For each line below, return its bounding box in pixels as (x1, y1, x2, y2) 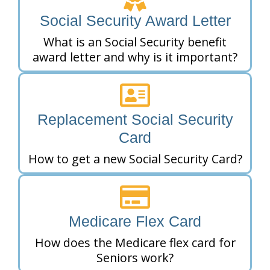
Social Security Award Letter (39, 12, 231, 30)
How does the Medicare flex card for (34, 234, 236, 251)
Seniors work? (96, 250, 174, 266)
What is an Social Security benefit (43, 34, 227, 51)
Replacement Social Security (37, 111, 233, 128)
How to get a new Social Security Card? (28, 151, 242, 168)
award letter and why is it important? (33, 49, 237, 66)
